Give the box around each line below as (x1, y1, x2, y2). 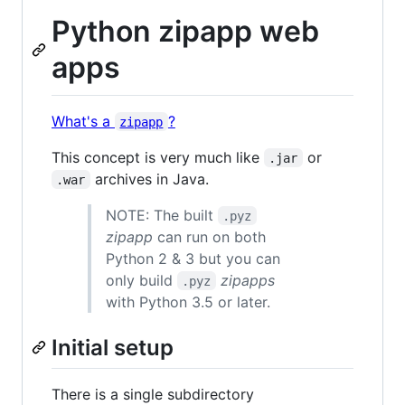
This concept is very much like (52, 147, 264, 166)
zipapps (220, 270, 275, 289)
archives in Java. (89, 169, 209, 188)
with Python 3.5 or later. (106, 292, 270, 311)
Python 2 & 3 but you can (106, 249, 280, 268)
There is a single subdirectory (52, 384, 254, 403)
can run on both (153, 227, 266, 246)
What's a (52, 111, 115, 130)
